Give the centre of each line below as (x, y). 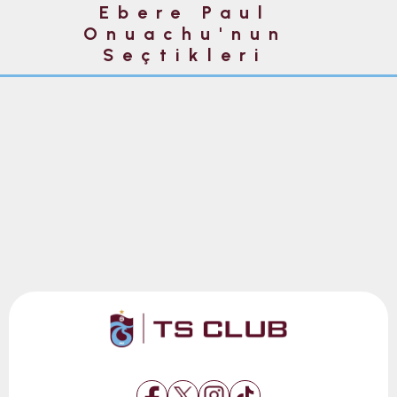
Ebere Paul (185, 12)
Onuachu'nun (185, 34)
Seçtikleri (185, 55)
